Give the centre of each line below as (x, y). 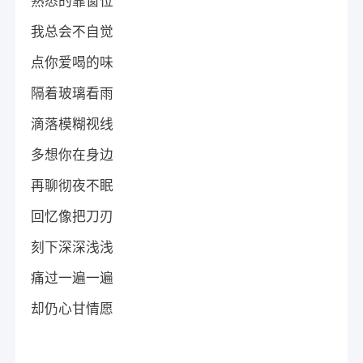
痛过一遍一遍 (73, 278)
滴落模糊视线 (73, 124)
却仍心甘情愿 (73, 309)
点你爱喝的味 (73, 62)
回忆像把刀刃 (73, 216)
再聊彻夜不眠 (73, 186)
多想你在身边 (73, 155)
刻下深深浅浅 (73, 247)
